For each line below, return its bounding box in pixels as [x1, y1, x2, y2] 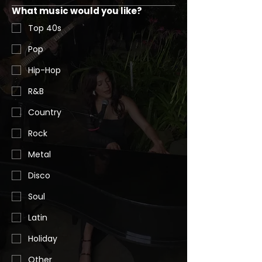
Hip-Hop [28, 64, 61, 76]
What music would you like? [12, 5, 142, 17]
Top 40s [28, 22, 61, 34]
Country [28, 106, 61, 118]
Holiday [28, 233, 57, 244]
